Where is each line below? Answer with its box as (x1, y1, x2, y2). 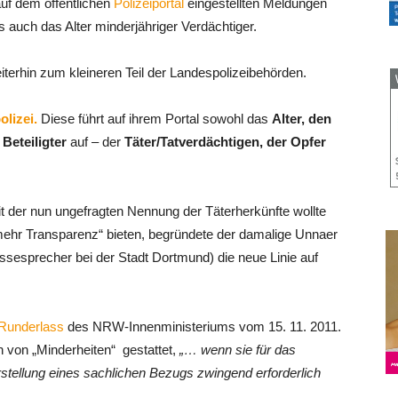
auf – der (67, 134, 124, 149)
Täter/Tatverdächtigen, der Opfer (124, 134, 326, 149)
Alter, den (272, 111, 331, 126)
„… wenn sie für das (179, 342, 296, 357)
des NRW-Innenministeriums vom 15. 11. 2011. (64, 319, 341, 334)
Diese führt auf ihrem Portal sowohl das (37, 111, 272, 126)
